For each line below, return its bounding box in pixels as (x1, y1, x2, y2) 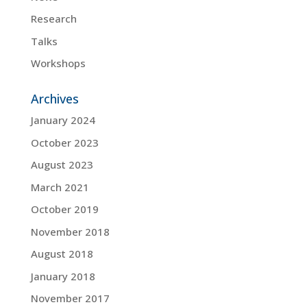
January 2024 (30, 113, 95, 127)
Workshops (30, 56, 86, 71)
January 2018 (30, 269, 95, 283)
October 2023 (30, 135, 99, 149)
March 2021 (30, 180, 89, 194)
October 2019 (30, 202, 99, 217)
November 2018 (30, 224, 110, 238)
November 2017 (30, 291, 110, 306)
